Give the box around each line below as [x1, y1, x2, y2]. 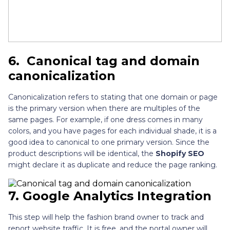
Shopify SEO [156, 148, 204, 158]
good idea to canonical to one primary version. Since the [8, 137, 209, 147]
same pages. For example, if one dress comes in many [8, 114, 203, 124]
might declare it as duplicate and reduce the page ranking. [8, 160, 217, 169]
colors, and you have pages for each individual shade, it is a [8, 126, 217, 136]
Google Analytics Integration [23, 188, 212, 203]
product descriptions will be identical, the [8, 148, 156, 158]
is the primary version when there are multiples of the [8, 103, 200, 113]
